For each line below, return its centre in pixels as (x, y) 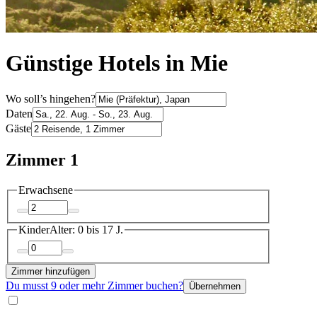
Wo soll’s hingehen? (51, 98)
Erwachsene (46, 190)
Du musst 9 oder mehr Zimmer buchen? (94, 285)
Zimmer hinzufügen (51, 271)
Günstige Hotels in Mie (117, 63)
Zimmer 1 (42, 160)
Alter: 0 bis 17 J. (86, 230)
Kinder (34, 230)
